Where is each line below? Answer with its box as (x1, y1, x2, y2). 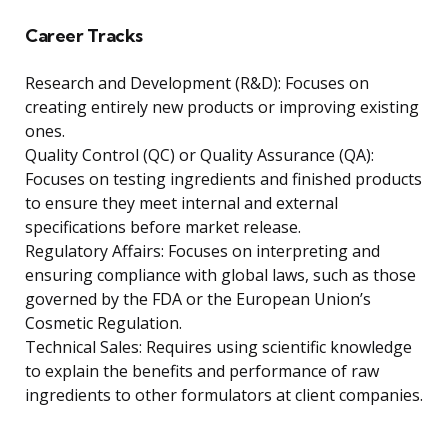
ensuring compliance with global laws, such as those (25, 264, 416, 287)
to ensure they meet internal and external (25, 192, 338, 215)
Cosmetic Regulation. (25, 312, 182, 335)
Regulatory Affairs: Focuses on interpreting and (25, 240, 380, 263)
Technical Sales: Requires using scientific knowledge (25, 336, 412, 359)
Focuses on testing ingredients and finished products (25, 168, 422, 191)
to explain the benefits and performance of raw (25, 360, 379, 383)
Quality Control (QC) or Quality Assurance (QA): (25, 144, 374, 167)
